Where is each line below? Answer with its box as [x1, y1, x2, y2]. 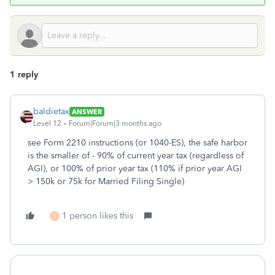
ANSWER [72, 107, 102, 116]
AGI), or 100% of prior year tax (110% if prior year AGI [28, 163, 242, 174]
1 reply [10, 69, 38, 80]
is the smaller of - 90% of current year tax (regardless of [28, 150, 244, 161]
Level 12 [33, 119, 61, 128]
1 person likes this [62, 211, 133, 221]
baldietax [33, 106, 69, 117]
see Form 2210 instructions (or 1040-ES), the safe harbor [28, 137, 247, 148]
